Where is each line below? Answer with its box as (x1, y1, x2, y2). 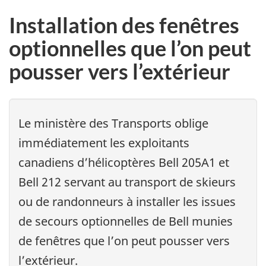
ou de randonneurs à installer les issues (18, 194, 236, 210)
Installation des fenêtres (9, 11, 239, 38)
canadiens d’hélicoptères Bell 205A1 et (18, 154, 229, 171)
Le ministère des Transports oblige (18, 115, 208, 132)
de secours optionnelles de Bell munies (18, 213, 233, 230)
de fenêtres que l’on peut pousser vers (18, 233, 230, 249)
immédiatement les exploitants (18, 135, 189, 151)
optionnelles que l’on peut (9, 34, 251, 61)
